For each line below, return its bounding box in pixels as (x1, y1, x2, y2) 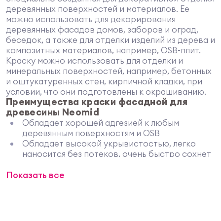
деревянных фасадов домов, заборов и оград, (5, 24, 198, 35)
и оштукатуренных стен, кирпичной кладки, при (5, 75, 202, 86)
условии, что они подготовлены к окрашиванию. (5, 86, 206, 97)
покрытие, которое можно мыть (22, 200, 154, 211)
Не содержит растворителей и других (22, 158, 181, 169)
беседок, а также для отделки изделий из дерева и (5, 34, 215, 45)
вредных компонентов (22, 169, 115, 180)
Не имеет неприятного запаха (22, 179, 145, 190)
